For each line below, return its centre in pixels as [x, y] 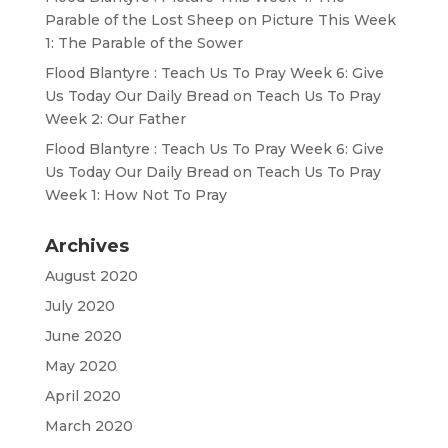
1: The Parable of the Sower [143, 43]
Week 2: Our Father [115, 119]
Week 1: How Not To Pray [135, 195]
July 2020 [79, 306]
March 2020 [88, 426]
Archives [86, 246]
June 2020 [83, 336]
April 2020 [82, 396]
